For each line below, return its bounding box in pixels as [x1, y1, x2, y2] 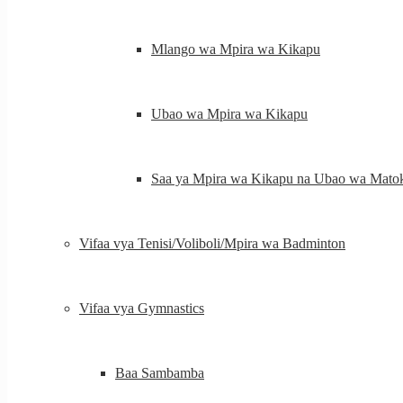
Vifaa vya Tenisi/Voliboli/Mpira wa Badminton [79, 236, 345, 251]
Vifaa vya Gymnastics [79, 300, 204, 316]
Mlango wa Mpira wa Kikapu [151, 41, 320, 57]
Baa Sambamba [115, 365, 204, 381]
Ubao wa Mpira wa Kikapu [151, 106, 308, 121]
